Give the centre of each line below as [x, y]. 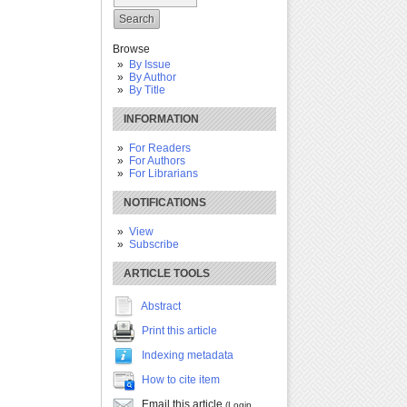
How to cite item [181, 379]
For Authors [157, 160]
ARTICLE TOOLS [167, 273]
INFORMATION [161, 119]
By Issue [149, 64]
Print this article [179, 330]
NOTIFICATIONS [165, 202]
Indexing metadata [188, 355]
